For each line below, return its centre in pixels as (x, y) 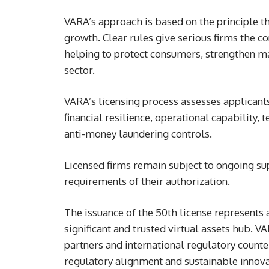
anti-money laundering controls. (138, 134)
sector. (80, 70)
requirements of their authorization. (147, 181)
